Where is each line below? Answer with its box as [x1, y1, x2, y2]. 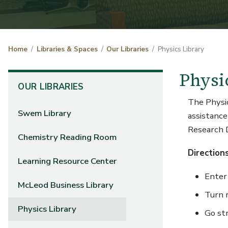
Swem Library [18, 107, 72, 120]
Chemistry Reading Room [18, 131, 117, 144]
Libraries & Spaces [36, 44, 98, 54]
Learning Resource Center [18, 155, 117, 167]
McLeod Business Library [18, 179, 114, 191]
